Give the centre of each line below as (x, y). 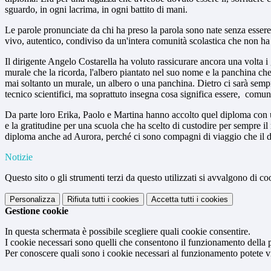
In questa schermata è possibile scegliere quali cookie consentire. (128, 232)
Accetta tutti (173, 200)
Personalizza (32, 200)
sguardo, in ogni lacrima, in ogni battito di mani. (96, 10)
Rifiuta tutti (86, 200)
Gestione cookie (37, 211)
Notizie (19, 157)
